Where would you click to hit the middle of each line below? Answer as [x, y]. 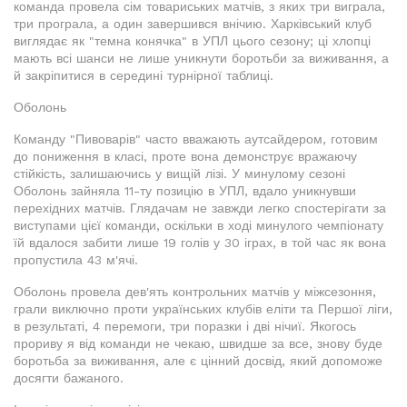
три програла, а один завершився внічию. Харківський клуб [193, 24]
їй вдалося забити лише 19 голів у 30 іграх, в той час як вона [200, 243]
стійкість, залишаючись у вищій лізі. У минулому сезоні [179, 174]
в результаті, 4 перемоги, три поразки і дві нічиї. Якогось [185, 327]
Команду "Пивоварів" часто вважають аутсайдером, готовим [196, 139]
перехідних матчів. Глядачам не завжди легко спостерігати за [200, 208]
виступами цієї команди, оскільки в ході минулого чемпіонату [199, 226]
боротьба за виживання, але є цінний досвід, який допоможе [198, 361]
